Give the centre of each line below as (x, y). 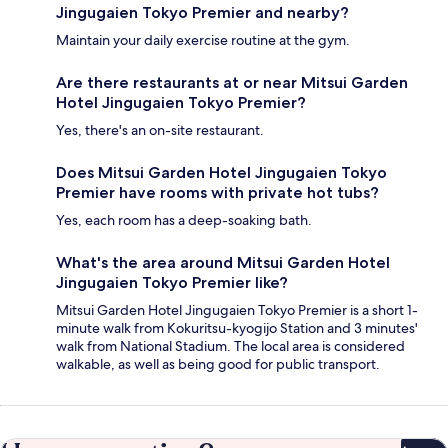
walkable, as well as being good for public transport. (218, 364)
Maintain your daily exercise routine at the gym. (203, 40)
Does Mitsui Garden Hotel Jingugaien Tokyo (221, 173)
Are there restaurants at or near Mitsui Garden (232, 83)
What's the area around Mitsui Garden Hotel (223, 263)
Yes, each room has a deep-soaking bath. (184, 220)
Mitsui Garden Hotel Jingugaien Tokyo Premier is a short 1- (237, 310)
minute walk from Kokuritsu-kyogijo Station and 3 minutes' (237, 328)
